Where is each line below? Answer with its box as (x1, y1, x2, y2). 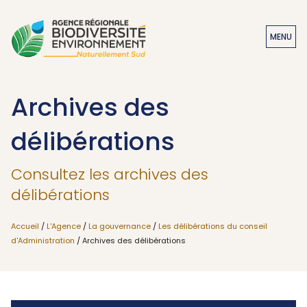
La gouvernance (88, 221, 151, 232)
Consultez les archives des (11, 164, 208, 185)
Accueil (11, 221, 39, 232)
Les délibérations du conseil (158, 221, 267, 232)
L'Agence (47, 221, 81, 232)
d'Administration (11, 235, 75, 246)
